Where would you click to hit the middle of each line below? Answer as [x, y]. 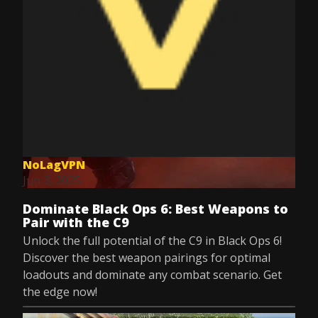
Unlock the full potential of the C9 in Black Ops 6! [152, 241]
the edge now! [60, 292]
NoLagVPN [54, 165]
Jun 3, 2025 [52, 180]
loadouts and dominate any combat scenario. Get [152, 275]
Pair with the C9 [76, 222]
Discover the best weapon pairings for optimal [147, 258]
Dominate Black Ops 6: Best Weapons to [155, 209]
